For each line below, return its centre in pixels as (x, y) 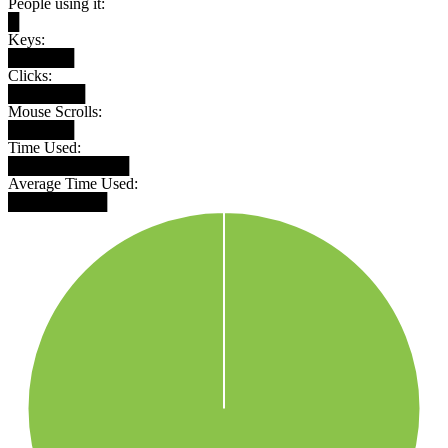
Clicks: (30, 75)
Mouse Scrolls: (55, 111)
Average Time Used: (73, 183)
